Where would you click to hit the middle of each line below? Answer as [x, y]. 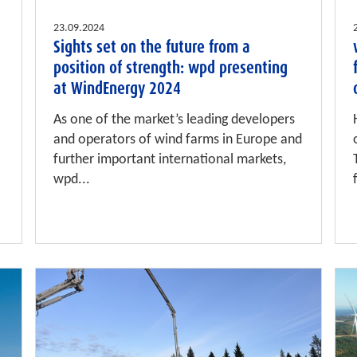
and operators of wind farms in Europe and [178, 140]
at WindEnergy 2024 [118, 89]
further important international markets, [170, 160]
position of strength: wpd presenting [171, 68]
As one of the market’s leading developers [175, 120]
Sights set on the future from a [152, 47]
